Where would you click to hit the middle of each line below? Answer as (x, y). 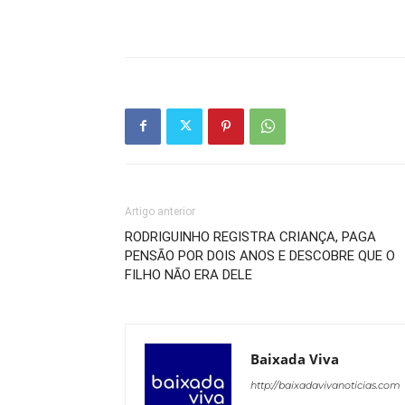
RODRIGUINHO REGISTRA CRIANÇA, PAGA (250, 236)
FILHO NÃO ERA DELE (188, 274)
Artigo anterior (160, 211)
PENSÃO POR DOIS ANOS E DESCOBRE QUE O (260, 255)
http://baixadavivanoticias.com (325, 385)
